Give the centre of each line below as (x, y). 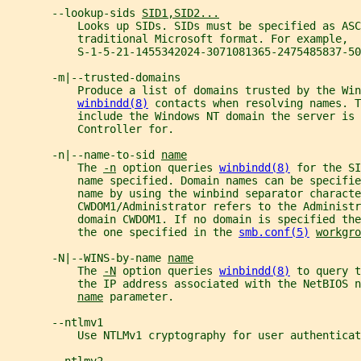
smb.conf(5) (274, 232)
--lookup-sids (74, 13)
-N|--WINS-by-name (87, 258)
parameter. (139, 297)
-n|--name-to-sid (84, 155)
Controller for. (90, 129)
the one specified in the (122, 232)
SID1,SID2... (180, 13)
